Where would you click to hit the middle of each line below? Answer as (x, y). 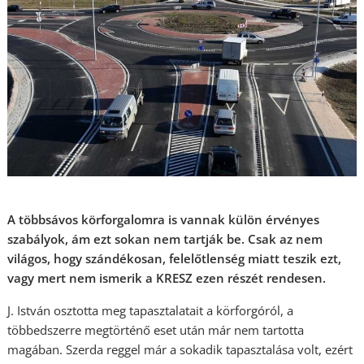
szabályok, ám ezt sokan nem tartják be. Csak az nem (165, 239)
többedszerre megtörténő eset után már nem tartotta (156, 330)
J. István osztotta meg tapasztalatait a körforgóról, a (151, 310)
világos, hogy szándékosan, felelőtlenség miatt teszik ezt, (175, 258)
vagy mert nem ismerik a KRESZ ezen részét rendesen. (167, 278)
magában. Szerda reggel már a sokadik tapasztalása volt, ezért (180, 349)
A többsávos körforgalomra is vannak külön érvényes (164, 219)
